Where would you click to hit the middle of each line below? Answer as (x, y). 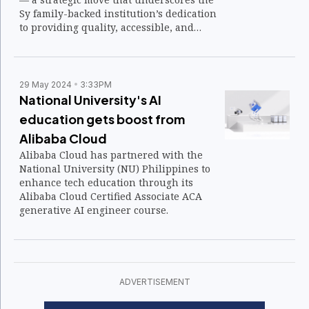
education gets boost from (102, 119)
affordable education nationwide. (100, 41)
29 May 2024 (46, 84)
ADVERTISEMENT (154, 282)
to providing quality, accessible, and (107, 27)
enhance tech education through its (106, 182)
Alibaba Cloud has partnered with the (111, 155)
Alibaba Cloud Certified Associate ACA (111, 196)
